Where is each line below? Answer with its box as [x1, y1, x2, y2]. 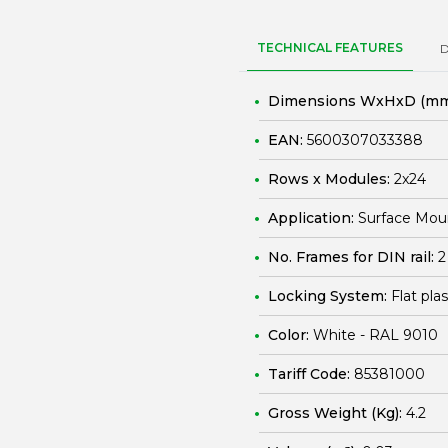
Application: [268, 209, 358, 227]
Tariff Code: [268, 365, 354, 383]
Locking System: [268, 287, 391, 305]
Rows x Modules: [268, 170, 394, 188]
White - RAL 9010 [313, 326, 438, 344]
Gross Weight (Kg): [268, 404, 406, 422]
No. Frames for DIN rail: [268, 248, 438, 266]
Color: [268, 326, 313, 344]
